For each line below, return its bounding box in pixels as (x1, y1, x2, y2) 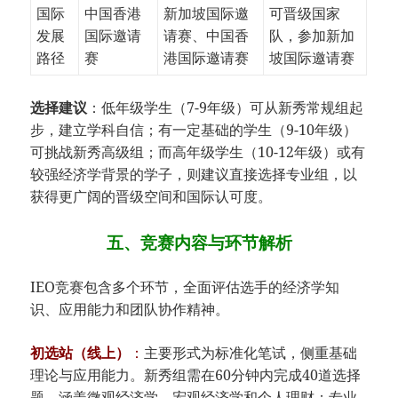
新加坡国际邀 (163, 4, 250, 24)
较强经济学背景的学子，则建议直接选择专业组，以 (30, 164, 358, 185)
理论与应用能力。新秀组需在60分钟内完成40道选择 (30, 365, 362, 386)
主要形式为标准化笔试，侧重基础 (144, 343, 358, 363)
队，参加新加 (269, 26, 355, 46)
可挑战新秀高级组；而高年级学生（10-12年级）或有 (30, 142, 366, 163)
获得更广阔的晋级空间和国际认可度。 (30, 187, 273, 207)
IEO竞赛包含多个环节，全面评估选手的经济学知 (30, 277, 340, 298)
